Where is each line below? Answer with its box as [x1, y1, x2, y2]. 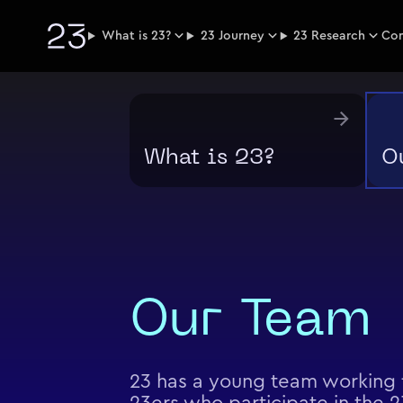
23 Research [293, 30, 366, 42]
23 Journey [200, 30, 264, 42]
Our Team [130, 297, 371, 346]
